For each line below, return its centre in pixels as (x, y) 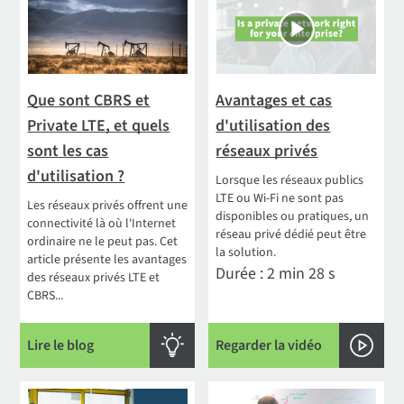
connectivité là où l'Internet (102, 223)
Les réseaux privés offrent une (108, 205)
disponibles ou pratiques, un (293, 216)
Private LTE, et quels (99, 125)
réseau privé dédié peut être (291, 234)
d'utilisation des (273, 125)
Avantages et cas (274, 100)
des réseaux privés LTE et (94, 277)
